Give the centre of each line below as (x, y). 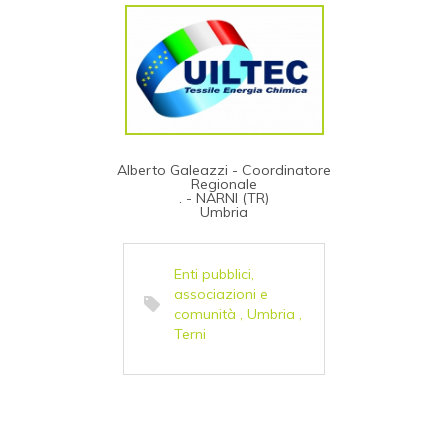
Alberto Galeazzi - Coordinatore (224, 170)
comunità (205, 314)
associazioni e (221, 294)
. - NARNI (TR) (224, 198)
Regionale (224, 184)
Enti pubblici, (214, 274)
